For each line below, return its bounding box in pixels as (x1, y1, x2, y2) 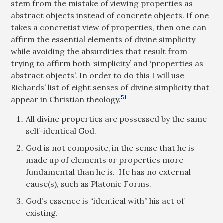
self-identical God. (26, 126, 97, 136)
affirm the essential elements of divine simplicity (11, 34, 196, 44)
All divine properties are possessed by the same (26, 114, 207, 124)
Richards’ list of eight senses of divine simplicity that (11, 82, 210, 92)
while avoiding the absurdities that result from (11, 46, 188, 56)
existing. (26, 208, 58, 218)
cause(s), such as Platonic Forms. (26, 179, 152, 189)
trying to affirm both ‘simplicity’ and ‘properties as (11, 58, 204, 68)
